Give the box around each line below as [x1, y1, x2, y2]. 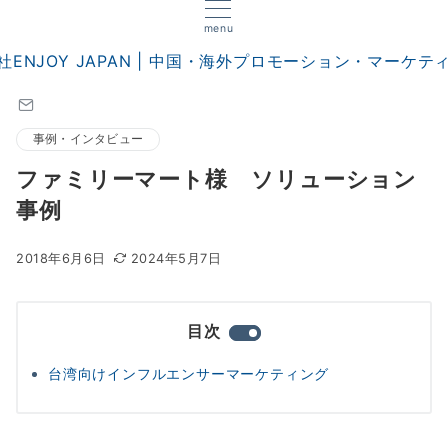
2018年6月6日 [16, 251, 106, 266]
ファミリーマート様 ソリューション [16, 165, 418, 192]
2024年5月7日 [130, 251, 222, 266]
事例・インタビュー [33, 132, 144, 146]
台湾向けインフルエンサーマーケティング [48, 365, 330, 382]
